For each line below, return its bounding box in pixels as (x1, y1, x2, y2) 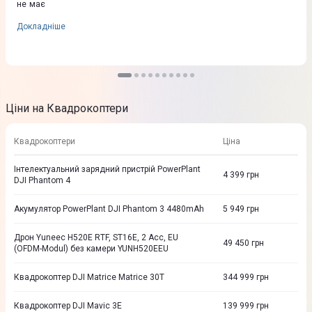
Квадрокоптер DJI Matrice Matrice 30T (14, 272, 164, 283)
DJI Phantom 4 (14, 175, 70, 186)
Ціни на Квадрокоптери (6, 102, 128, 116)
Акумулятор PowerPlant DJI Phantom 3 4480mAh (14, 204, 204, 214)
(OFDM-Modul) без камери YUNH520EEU (14, 244, 169, 254)
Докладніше (17, 22, 65, 32)
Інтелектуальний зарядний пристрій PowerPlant (14, 164, 201, 175)
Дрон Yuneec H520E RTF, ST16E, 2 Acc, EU (14, 233, 178, 243)
